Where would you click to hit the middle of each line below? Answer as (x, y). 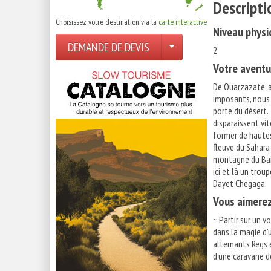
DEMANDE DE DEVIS (109, 47)
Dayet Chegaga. (240, 183)
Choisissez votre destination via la (107, 22)
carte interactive (183, 22)
